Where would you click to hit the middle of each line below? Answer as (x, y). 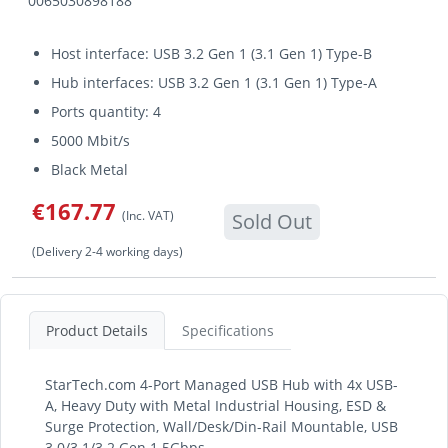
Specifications (228, 330)
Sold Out (272, 221)
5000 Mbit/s (91, 140)
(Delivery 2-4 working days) (107, 251)
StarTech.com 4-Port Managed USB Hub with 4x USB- (221, 384)
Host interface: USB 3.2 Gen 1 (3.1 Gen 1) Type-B (212, 53)
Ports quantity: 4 (106, 111)
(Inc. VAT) (148, 215)
